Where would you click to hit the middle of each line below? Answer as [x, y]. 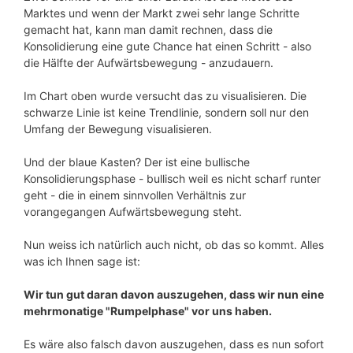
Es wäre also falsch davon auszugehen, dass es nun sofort [174, 344]
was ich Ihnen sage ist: [82, 261]
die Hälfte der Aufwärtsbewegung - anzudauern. [149, 62]
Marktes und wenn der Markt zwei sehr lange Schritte [162, 13]
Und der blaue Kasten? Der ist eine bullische [137, 162]
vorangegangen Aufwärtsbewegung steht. [133, 211]
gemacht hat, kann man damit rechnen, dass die [148, 29]
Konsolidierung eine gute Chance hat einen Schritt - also [167, 46]
